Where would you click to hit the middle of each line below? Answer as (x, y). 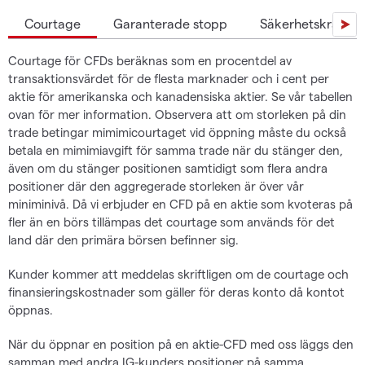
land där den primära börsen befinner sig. (123, 240)
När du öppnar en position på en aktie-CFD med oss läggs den (181, 344)
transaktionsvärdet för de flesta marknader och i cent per (169, 78)
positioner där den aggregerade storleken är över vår (156, 186)
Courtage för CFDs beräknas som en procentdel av (150, 60)
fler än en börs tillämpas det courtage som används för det (172, 222)
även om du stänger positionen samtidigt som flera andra (168, 168)
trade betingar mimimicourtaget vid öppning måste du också (177, 132)
